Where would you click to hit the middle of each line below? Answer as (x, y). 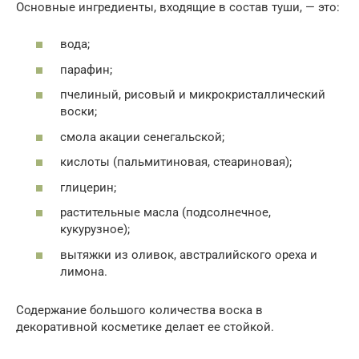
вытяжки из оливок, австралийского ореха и (189, 254)
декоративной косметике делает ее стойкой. (145, 327)
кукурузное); (95, 229)
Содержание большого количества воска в (139, 310)
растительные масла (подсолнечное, (165, 212)
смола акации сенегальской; (142, 137)
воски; (79, 111)
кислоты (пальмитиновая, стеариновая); (176, 162)
